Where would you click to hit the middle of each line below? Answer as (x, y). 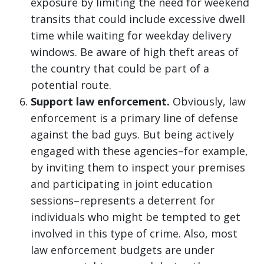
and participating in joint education (121, 184)
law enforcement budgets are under (123, 250)
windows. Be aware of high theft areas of (135, 52)
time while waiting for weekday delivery (131, 36)
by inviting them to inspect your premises (138, 168)
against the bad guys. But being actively (132, 135)
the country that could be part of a (120, 69)
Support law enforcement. (100, 102)
